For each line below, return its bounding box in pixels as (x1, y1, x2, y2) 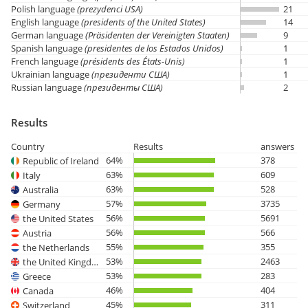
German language (11, 29, 85, 41)
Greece (23, 269, 51, 283)
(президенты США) (84, 81, 163, 93)
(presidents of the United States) (81, 16, 206, 28)
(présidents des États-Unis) (80, 55, 185, 67)
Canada (23, 284, 54, 297)
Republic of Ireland (23, 154, 99, 167)
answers (261, 140, 294, 153)
